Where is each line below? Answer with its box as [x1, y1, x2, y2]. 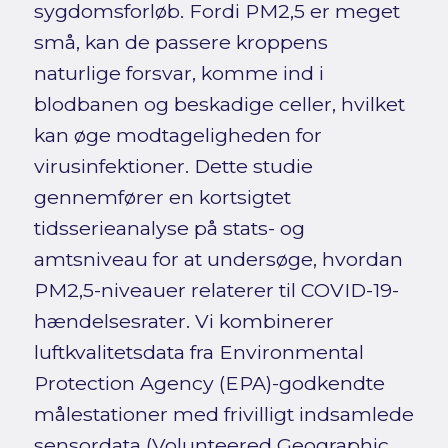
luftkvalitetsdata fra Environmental [33, 340, 364, 365]
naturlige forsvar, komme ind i [33, 61, 324, 86]
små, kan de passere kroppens [33, 30, 328, 55]
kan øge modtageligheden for [33, 123, 322, 148]
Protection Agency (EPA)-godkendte [33, 371, 385, 396]
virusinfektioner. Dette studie [33, 154, 313, 179]
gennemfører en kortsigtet [33, 185, 291, 210]
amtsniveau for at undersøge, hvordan [33, 247, 403, 272]
